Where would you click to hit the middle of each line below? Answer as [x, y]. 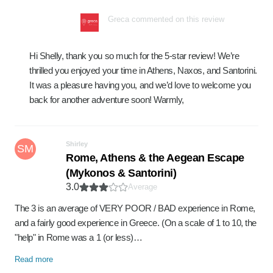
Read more [34, 259]
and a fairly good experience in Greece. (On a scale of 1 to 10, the [136, 223]
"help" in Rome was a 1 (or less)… [79, 237]
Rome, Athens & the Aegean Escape [155, 158]
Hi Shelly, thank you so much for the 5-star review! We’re [134, 56]
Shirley [77, 144]
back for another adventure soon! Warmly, [107, 100]
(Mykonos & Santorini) [121, 173]
